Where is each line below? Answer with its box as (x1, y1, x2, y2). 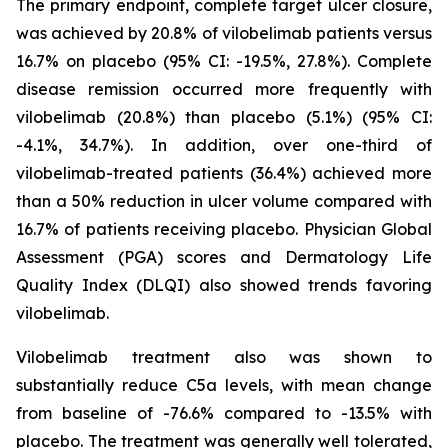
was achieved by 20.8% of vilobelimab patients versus (16, 23, 432, 43)
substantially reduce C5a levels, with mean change (16, 375, 432, 395)
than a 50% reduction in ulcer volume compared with (16, 191, 432, 211)
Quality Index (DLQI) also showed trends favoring (16, 275, 432, 295)
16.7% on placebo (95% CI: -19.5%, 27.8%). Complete (16, 51, 432, 71)
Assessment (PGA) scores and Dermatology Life (16, 247, 432, 267)
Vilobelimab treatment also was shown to (16, 347, 432, 367)
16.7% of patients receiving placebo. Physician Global (16, 219, 432, 239)
